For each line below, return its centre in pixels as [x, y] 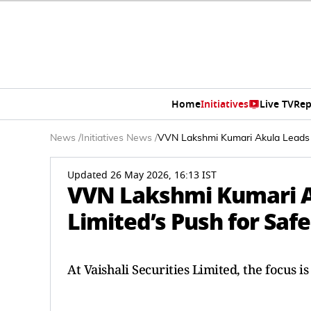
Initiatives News [117, 138]
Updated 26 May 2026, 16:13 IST [142, 175]
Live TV [276, 104]
